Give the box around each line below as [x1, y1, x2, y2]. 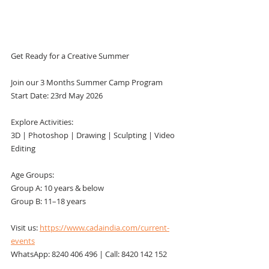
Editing [11, 143, 35, 154]
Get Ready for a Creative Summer [11, 50, 129, 61]
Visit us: [11, 222, 40, 233]
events [11, 235, 35, 246]
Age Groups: [11, 169, 54, 180]
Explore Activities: [11, 116, 73, 127]
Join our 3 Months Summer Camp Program [11, 77, 163, 88]
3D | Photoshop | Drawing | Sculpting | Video [11, 130, 177, 141]
